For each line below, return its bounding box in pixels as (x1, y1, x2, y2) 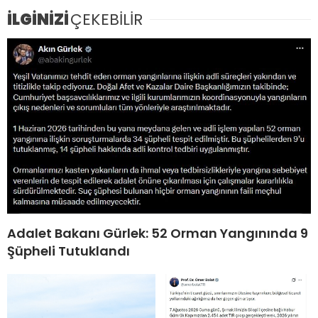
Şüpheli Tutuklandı (7, 241, 130, 260)
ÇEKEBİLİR (70, 8, 143, 31)
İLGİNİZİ (7, 8, 69, 31)
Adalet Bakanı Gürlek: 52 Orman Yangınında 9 (7, 224, 308, 242)
